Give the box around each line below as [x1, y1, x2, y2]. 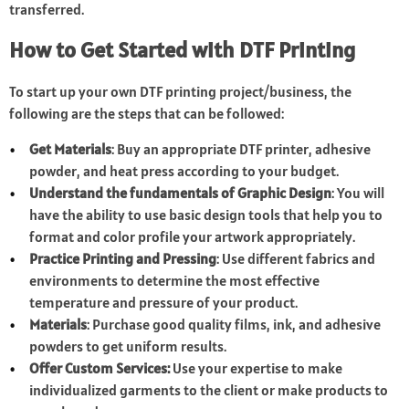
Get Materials [29, 140, 112, 159]
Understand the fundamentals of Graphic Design [29, 184, 332, 203]
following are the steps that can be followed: [9, 104, 284, 123]
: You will [331, 184, 385, 203]
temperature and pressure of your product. [29, 293, 299, 312]
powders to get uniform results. [29, 337, 227, 356]
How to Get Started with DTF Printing [9, 36, 355, 65]
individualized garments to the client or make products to [29, 381, 389, 400]
